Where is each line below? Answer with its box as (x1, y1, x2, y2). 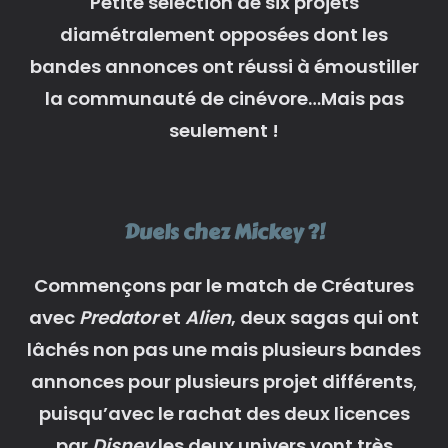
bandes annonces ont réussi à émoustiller (29, 53, 419, 79)
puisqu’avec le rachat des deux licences (38, 400, 410, 426)
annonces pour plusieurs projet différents (31, 368, 413, 394)
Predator (79, 304, 158, 330)
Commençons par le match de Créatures (34, 272, 414, 298)
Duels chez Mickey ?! (123, 215, 325, 248)
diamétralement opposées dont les (60, 21, 388, 47)
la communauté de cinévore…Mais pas (44, 85, 404, 111)
